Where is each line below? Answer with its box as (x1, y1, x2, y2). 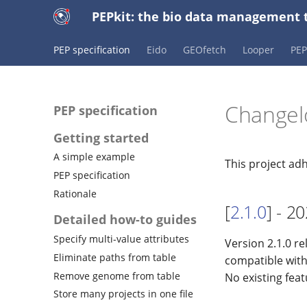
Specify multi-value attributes (53, 232, 189, 245)
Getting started (53, 129, 149, 146)
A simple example (53, 150, 135, 164)
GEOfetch (183, 43, 226, 56)
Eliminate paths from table (53, 250, 176, 264)
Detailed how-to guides (53, 211, 197, 228)
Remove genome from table (53, 269, 180, 282)
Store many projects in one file (53, 287, 193, 301)
